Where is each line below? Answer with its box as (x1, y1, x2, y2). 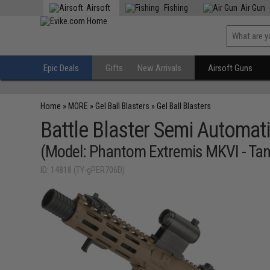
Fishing (162, 3, 189, 13)
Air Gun (240, 3, 266, 13)
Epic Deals (43, 63, 80, 74)
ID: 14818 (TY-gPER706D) (40, 165, 125, 175)
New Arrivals (137, 63, 182, 74)
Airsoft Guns (208, 63, 253, 74)
